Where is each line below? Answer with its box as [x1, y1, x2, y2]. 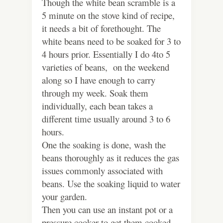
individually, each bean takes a [42, 100, 153, 112]
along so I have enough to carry [42, 74, 155, 87]
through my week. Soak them [42, 87, 148, 100]
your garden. [42, 190, 87, 203]
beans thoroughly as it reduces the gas [42, 151, 179, 164]
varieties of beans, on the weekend [42, 61, 169, 74]
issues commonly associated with [42, 164, 163, 177]
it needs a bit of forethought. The [42, 22, 161, 35]
